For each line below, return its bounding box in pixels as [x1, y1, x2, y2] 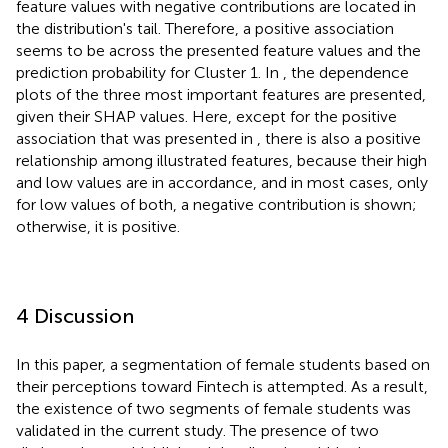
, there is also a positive [257, 128, 421, 148]
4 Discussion [16, 303, 134, 328]
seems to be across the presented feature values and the [16, 40, 421, 60]
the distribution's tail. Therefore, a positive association [16, 18, 394, 38]
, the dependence [283, 62, 409, 82]
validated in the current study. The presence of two [16, 420, 379, 440]
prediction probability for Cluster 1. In [16, 62, 283, 82]
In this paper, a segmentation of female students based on [16, 354, 430, 374]
